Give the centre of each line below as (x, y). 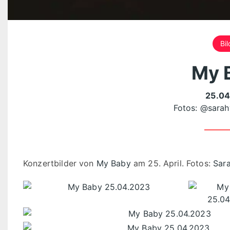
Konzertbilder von (60, 163)
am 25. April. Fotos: (172, 163)
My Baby (113, 163)
